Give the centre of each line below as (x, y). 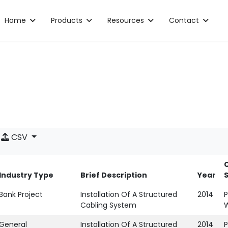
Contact (184, 20)
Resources (126, 20)
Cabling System (108, 205)
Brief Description (114, 175)
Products (67, 20)
